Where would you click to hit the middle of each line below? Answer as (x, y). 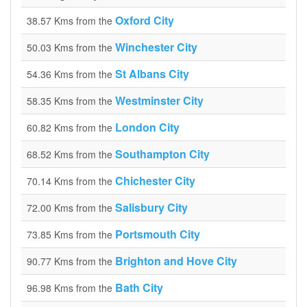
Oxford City (145, 20)
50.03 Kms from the (71, 47)
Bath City (139, 287)
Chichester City (155, 181)
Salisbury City (151, 207)
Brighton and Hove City (176, 261)
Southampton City (162, 154)
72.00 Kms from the (71, 208)
